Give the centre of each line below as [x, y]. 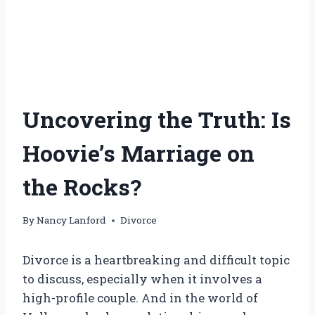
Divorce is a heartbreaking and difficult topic [156, 260]
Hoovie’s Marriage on [139, 153]
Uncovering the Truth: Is [157, 119]
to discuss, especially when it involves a [142, 279]
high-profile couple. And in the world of [140, 298]
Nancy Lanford [72, 220]
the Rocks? [82, 186]
